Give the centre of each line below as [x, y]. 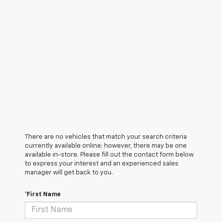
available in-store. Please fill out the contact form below [109, 155]
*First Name [43, 195]
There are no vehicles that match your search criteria [106, 137]
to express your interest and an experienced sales [102, 164]
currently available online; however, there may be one [106, 146]
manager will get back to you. [69, 173]
